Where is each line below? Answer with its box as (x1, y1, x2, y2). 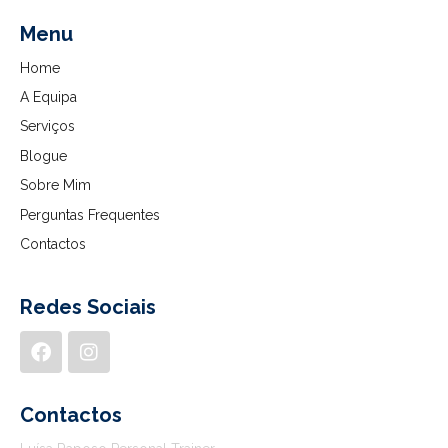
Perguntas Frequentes (20, 206, 160, 223)
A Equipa (20, 89, 77, 106)
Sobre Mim (20, 177, 91, 194)
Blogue (20, 147, 67, 164)
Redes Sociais (20, 294, 156, 319)
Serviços (20, 118, 75, 135)
